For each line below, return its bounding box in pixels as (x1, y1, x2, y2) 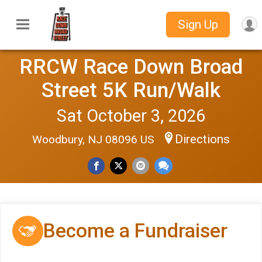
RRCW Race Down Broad (19, 54, 243, 79)
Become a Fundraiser (43, 219, 227, 243)
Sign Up (177, 18, 218, 32)
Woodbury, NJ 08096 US (32, 132, 157, 146)
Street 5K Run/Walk (42, 77, 220, 102)
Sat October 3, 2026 (57, 105, 205, 126)
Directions (175, 132, 230, 146)
